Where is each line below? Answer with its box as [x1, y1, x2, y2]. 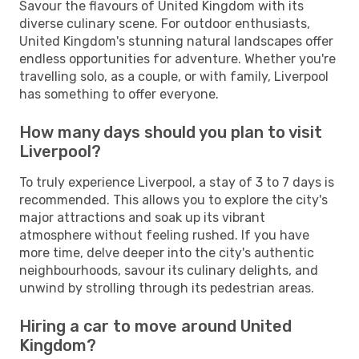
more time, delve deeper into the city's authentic [19, 244, 314, 260]
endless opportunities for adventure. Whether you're [19, 50, 336, 67]
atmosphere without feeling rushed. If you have [19, 227, 309, 243]
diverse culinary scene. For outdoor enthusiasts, [19, 15, 310, 31]
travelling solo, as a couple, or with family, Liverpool [19, 68, 329, 84]
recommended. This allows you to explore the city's [19, 192, 328, 208]
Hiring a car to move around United [19, 316, 292, 336]
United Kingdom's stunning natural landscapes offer [19, 33, 333, 49]
